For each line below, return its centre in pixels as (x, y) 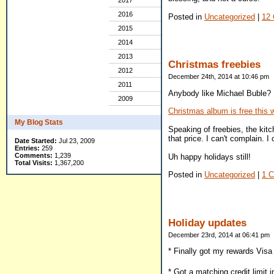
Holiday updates (207, 223)
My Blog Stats (39, 122)
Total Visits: (34, 163)
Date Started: (36, 141)
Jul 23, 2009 (76, 141)
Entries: (27, 148)
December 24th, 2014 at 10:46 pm (219, 77)
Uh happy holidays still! (209, 157)
